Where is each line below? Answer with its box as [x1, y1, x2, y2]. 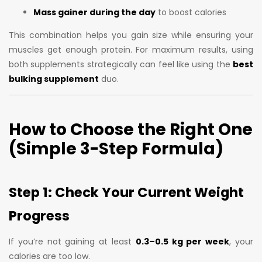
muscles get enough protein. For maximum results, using [9, 43, 253, 56]
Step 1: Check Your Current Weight [9, 182, 244, 202]
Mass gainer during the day [33, 6, 156, 18]
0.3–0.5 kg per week [135, 235, 230, 247]
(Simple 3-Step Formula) [9, 137, 223, 160]
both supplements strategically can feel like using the [9, 58, 233, 70]
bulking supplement [9, 73, 99, 85]
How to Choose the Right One [9, 118, 253, 141]
